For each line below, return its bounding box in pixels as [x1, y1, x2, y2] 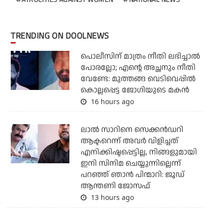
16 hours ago [88, 97, 134, 107]
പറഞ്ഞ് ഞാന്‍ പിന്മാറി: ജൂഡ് [80, 169, 184, 181]
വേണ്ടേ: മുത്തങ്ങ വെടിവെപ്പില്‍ [80, 73, 196, 85]
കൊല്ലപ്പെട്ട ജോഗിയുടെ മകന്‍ [80, 85, 189, 96]
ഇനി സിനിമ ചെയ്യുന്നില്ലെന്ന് [80, 158, 181, 170]
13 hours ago [88, 193, 134, 202]
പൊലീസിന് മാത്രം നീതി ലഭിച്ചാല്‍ [80, 51, 200, 63]
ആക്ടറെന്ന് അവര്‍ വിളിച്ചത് [80, 135, 178, 147]
